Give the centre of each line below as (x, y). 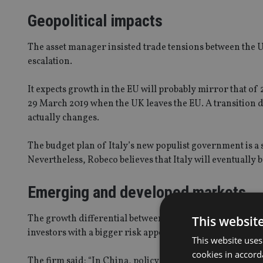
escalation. (50, 61)
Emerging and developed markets (137, 192)
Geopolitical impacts (95, 21)
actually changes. (63, 118)
